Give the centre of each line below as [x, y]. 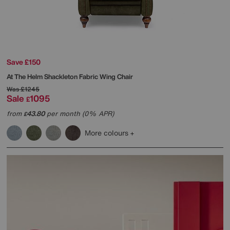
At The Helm [25, 77]
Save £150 [24, 62]
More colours [108, 133]
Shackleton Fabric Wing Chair [89, 77]
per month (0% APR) [79, 114]
